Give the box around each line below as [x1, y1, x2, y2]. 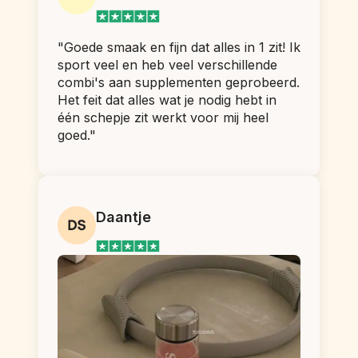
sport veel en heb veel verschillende [58, 56, 277, 73]
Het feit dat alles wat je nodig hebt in [58, 91, 276, 108]
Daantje [96, 208, 151, 225]
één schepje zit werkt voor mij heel [58, 109, 268, 125]
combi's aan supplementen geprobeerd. [58, 74, 300, 90]
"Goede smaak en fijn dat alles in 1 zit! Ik [58, 38, 300, 55]
